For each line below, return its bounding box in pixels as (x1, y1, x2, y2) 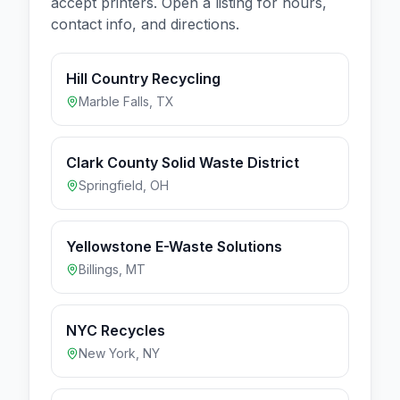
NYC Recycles (66, 321, 165, 339)
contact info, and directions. (51, 14, 239, 33)
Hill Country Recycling (66, 69, 221, 87)
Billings (79, 261, 119, 277)
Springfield (79, 177, 143, 193)
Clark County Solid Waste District (66, 153, 299, 171)
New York (79, 345, 136, 361)
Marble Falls (79, 93, 149, 109)
